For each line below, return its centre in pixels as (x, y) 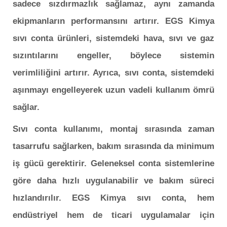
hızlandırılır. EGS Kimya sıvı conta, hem (113, 198)
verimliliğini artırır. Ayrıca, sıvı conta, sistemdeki (113, 73)
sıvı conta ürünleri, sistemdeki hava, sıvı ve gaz (113, 39)
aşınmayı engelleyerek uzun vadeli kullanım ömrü (113, 90)
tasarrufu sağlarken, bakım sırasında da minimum (113, 146)
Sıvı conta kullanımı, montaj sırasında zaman (113, 129)
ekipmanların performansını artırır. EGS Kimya (113, 21)
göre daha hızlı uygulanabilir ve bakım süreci (113, 180)
